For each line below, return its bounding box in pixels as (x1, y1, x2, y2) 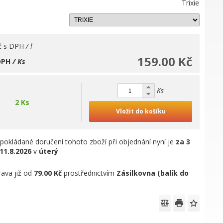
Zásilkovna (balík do (116, 168, 189, 178)
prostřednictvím (62, 168, 117, 178)
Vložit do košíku (115, 107, 166, 115)
